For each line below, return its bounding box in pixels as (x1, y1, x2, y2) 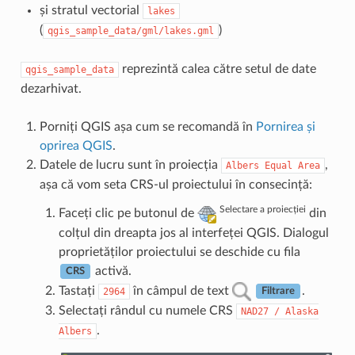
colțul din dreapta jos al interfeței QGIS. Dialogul (58, 226, 329, 239)
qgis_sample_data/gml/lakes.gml (47, 25, 214, 36)
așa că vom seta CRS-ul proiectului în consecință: (39, 177, 312, 191)
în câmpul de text (129, 284, 232, 297)
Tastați (58, 284, 98, 297)
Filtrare (261, 286, 295, 296)
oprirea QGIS (39, 139, 113, 152)
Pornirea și (255, 120, 315, 133)
